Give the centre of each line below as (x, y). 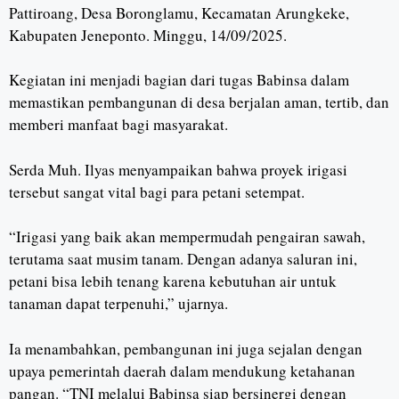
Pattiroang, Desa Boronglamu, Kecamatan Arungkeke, (179, 12)
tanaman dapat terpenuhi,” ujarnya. (118, 303)
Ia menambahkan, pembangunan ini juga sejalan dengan (186, 348)
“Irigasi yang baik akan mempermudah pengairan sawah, (187, 236)
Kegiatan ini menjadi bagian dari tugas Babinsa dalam (179, 80)
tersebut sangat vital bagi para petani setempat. (157, 191)
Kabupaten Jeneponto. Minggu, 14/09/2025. (148, 35)
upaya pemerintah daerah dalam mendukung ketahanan (182, 370)
